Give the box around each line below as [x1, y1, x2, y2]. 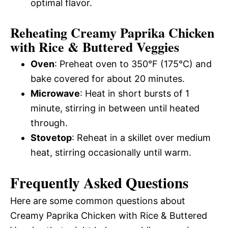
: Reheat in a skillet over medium [72, 132, 211, 144]
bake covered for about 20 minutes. [31, 73, 185, 84]
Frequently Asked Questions [10, 172, 188, 194]
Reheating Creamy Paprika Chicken [10, 23, 214, 43]
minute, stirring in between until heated [31, 103, 199, 114]
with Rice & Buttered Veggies [10, 37, 179, 57]
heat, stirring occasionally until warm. [31, 147, 191, 158]
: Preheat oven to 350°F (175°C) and [54, 59, 212, 70]
